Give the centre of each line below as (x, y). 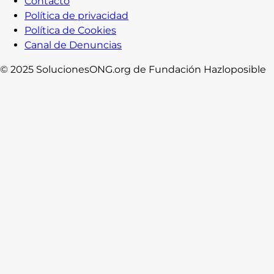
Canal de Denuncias (73, 45)
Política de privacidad (76, 15)
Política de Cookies (70, 30)
